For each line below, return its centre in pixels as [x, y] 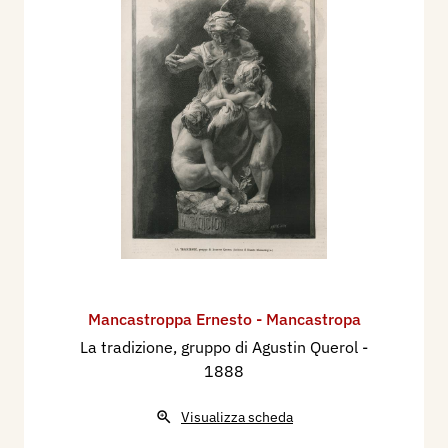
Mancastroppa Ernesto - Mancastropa [224, 318]
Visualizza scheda [237, 416]
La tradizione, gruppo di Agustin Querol [221, 346]
